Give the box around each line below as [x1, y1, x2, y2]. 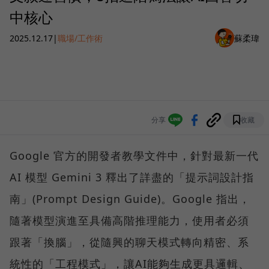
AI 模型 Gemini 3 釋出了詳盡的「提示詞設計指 [10, 170, 254, 185]
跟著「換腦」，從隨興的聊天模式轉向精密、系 [10, 235, 249, 250]
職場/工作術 [58, 32, 103, 44]
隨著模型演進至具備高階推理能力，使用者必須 [10, 213, 249, 228]
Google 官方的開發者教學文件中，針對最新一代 [10, 148, 259, 163]
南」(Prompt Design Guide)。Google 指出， [10, 192, 250, 207]
